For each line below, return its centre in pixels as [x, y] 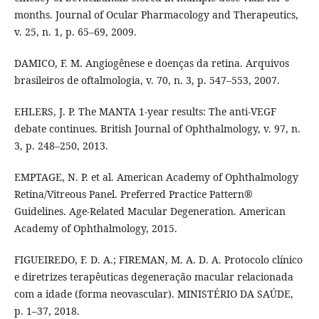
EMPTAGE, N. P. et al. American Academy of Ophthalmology [156, 177]
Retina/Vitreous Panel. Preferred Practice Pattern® [133, 194]
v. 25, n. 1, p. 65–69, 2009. [75, 31]
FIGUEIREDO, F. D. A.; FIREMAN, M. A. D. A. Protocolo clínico [158, 259]
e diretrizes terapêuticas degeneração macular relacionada [153, 276]
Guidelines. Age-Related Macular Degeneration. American [150, 211]
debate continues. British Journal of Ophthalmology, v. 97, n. [157, 128]
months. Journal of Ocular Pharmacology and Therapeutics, [156, 14]
